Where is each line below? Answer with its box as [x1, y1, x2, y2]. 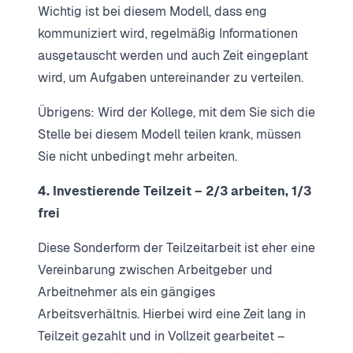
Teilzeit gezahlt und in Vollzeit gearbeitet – [38, 327, 284, 344]
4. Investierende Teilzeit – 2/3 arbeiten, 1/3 [38, 182, 311, 199]
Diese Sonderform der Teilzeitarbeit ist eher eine [38, 239, 315, 256]
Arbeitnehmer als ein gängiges [38, 283, 215, 300]
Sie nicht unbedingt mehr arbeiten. [38, 147, 237, 165]
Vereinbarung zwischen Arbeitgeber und [38, 261, 273, 278]
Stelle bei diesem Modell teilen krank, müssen [38, 125, 301, 143]
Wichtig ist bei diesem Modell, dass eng [38, 2, 267, 20]
